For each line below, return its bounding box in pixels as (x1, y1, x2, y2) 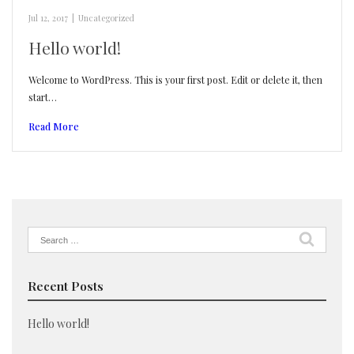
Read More (28, 120, 79, 133)
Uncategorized (78, 13, 134, 24)
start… (28, 91, 57, 104)
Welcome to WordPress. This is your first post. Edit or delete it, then (28, 73, 322, 86)
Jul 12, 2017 (28, 13, 68, 24)
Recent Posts (28, 277, 104, 294)
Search (27, 227, 62, 242)
